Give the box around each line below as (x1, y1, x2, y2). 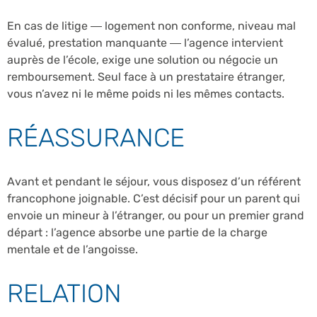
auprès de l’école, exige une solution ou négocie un (7, 52, 278, 67)
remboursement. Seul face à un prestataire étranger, (7, 69, 285, 83)
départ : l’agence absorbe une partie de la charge (7, 225, 267, 239)
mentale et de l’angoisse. (7, 242, 138, 256)
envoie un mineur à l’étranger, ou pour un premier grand (7, 208, 304, 222)
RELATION (7, 277, 122, 309)
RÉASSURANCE (7, 122, 185, 153)
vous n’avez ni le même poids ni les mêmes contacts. (7, 86, 284, 100)
